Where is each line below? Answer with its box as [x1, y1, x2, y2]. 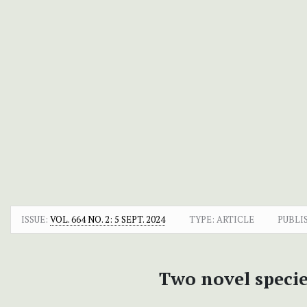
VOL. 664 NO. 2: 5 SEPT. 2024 [50, 212, 165, 225]
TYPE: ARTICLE [188, 212, 254, 225]
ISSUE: [21, 212, 50, 225]
